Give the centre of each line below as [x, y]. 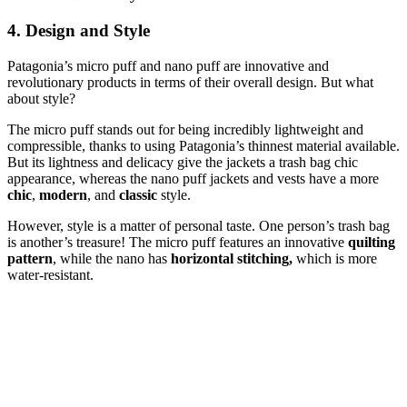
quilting [372, 242]
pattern [30, 258]
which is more [335, 258]
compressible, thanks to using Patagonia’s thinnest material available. [203, 145]
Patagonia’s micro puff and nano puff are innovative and [168, 65]
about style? [43, 98]
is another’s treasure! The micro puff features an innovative [178, 242]
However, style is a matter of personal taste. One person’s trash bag [199, 225]
